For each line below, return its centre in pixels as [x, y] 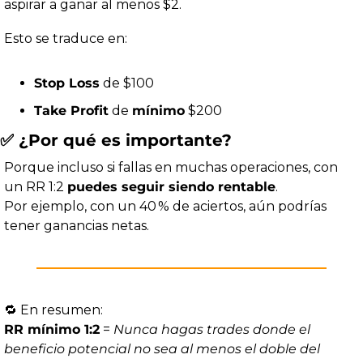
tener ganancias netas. [77, 226]
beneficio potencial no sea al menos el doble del [162, 349]
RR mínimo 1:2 [52, 330]
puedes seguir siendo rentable [171, 187]
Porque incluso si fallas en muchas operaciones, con [171, 168]
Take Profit [71, 111]
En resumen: [60, 310]
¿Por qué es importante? [123, 141]
